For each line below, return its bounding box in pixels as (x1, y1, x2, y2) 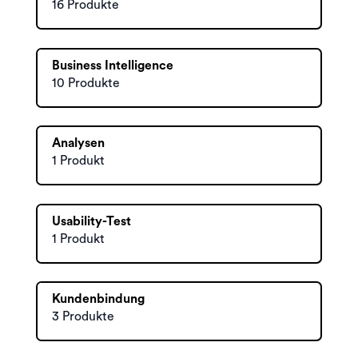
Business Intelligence (52, 58, 173, 72)
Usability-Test (52, 214, 131, 228)
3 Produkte (52, 310, 114, 323)
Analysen (52, 137, 105, 149)
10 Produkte (52, 76, 120, 89)
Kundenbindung (52, 292, 145, 305)
